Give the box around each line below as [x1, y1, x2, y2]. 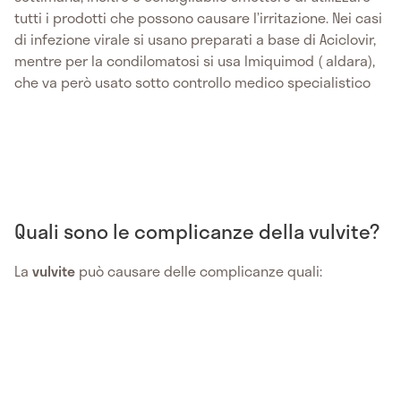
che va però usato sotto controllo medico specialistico [14, 71, 371, 94]
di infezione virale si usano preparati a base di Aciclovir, [14, 28, 376, 51]
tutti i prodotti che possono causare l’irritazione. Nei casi [14, 6, 382, 30]
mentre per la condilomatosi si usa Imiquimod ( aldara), [14, 49, 375, 73]
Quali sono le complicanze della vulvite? [14, 215, 380, 246]
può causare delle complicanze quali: [75, 259, 322, 282]
